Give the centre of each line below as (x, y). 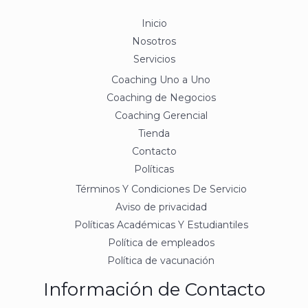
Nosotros (154, 42)
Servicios (154, 59)
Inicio (154, 24)
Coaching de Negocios (161, 97)
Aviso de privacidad (161, 207)
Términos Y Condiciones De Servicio (161, 189)
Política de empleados (161, 243)
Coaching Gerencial (161, 115)
